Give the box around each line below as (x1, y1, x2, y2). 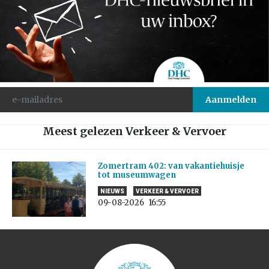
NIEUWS (100, 187, 124, 195)
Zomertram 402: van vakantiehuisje (97, 160, 244, 171)
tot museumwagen (97, 169, 180, 180)
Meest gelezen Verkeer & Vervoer (43, 124, 226, 138)
